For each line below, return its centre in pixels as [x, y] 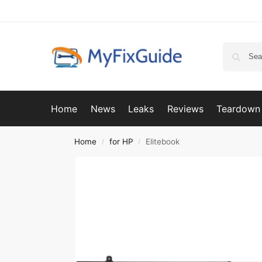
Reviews [185, 109]
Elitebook [162, 142]
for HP [121, 142]
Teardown [239, 109]
